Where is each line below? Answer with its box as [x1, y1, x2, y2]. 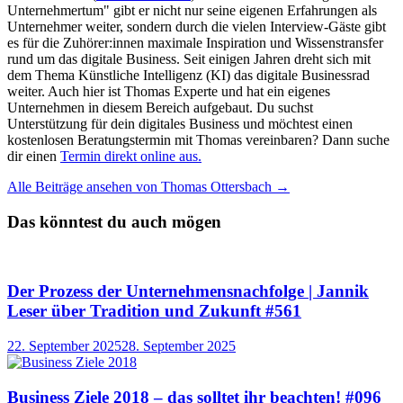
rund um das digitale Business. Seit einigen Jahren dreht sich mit [7, 51, 371, 67]
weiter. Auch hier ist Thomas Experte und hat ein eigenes [7, 84, 330, 100]
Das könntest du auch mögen [7, 211, 221, 231]
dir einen [7, 148, 60, 165]
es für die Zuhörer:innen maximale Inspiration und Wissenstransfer [7, 35, 383, 51]
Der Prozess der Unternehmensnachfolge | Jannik [7, 282, 369, 301]
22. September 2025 [7, 337, 121, 354]
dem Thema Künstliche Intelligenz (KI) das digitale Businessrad [7, 67, 370, 84]
